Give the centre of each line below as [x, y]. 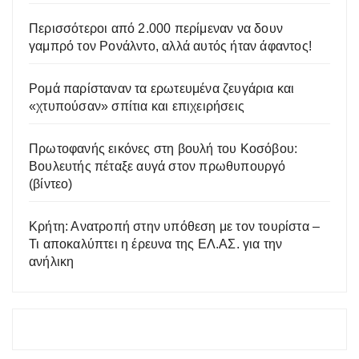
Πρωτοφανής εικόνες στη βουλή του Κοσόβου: [163, 148]
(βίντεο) [51, 184]
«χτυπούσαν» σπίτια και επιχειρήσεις [137, 106]
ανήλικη [52, 261]
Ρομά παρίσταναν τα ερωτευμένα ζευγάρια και [162, 88]
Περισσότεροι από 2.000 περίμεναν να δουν [156, 28]
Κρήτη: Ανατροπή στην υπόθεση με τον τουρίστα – [175, 226]
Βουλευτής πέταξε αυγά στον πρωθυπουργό [157, 166]
